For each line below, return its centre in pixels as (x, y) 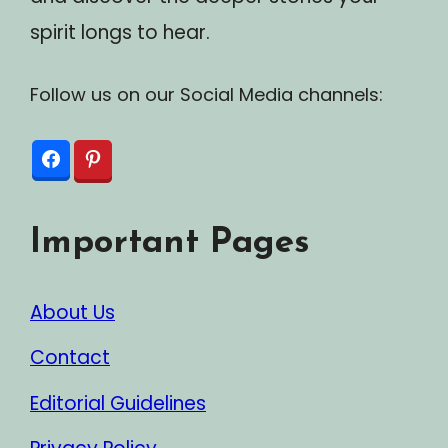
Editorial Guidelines (118, 403)
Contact (70, 358)
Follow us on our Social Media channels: (206, 94)
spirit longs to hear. (120, 32)
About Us (72, 312)
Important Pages (170, 243)
